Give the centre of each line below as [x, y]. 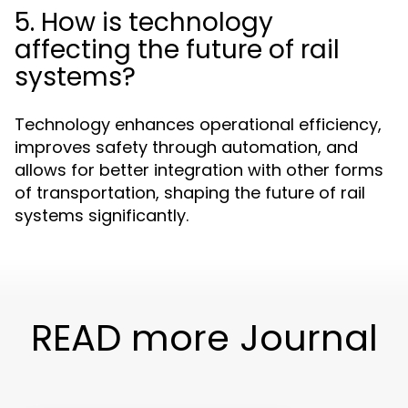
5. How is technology [144, 22]
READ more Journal [204, 338]
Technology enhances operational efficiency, [198, 124]
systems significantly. [102, 215]
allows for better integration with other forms [199, 170]
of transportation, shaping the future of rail [190, 193]
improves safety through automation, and [186, 147]
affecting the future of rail [177, 50]
